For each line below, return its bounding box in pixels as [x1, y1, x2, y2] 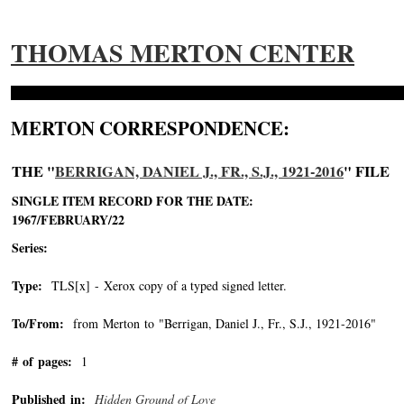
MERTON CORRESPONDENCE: [11, 115, 289, 142]
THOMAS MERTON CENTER [11, 34, 354, 71]
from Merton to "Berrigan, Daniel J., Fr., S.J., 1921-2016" [64, 315, 376, 332]
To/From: [12, 314, 64, 333]
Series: [12, 238, 48, 257]
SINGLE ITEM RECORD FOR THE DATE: [12, 191, 253, 210]
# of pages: [12, 352, 72, 371]
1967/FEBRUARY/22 [12, 210, 129, 229]
